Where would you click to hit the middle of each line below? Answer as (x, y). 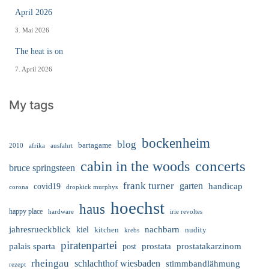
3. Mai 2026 (32, 30)
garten (191, 186)
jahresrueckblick (40, 229)
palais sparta (32, 246)
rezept (17, 264)
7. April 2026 (34, 69)
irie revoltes (186, 211)
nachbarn (162, 229)
